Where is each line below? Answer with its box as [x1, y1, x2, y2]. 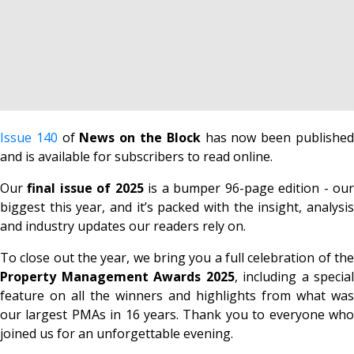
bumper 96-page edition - [173, 179, 329, 197]
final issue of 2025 [27, 179, 144, 197]
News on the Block [79, 128, 201, 146]
